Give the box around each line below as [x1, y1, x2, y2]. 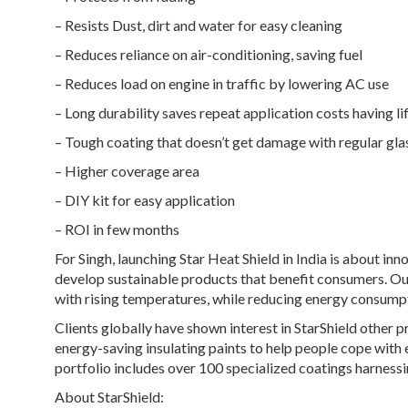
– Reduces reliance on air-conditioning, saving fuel [55, 45, 362, 63]
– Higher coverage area [55, 161, 199, 179]
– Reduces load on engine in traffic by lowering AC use [55, 74, 389, 92]
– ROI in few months [55, 219, 179, 238]
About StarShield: [55, 387, 164, 405]
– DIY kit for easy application [55, 190, 235, 209]
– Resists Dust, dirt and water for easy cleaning [55, 15, 342, 34]
